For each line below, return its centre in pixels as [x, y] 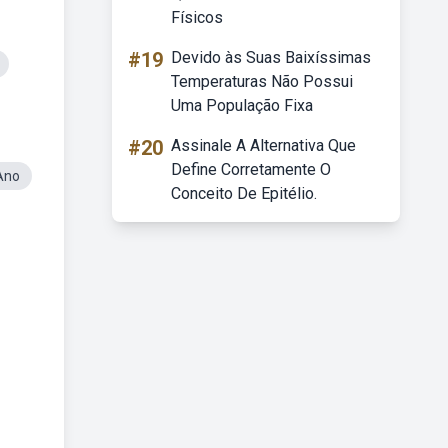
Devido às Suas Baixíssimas [271, 57]
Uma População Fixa [242, 105]
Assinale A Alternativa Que [263, 145]
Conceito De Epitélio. [244, 193]
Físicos [197, 17]
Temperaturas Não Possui [262, 81]
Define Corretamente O [251, 169]
